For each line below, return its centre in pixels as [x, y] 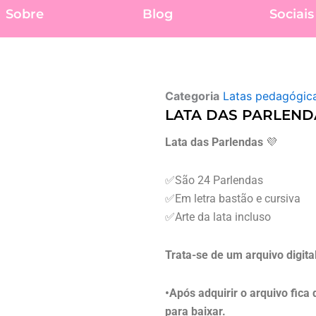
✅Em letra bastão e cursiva [233, 198]
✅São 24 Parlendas [214, 180]
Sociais [291, 14]
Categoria [192, 96]
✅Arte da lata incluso [218, 217]
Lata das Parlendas [214, 142]
